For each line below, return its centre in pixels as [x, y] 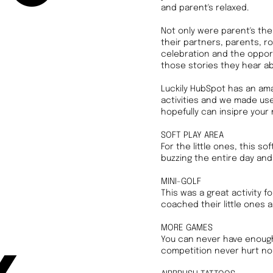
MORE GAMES [187, 228]
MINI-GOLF [181, 182]
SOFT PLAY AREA [192, 135]
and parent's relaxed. [205, 8]
